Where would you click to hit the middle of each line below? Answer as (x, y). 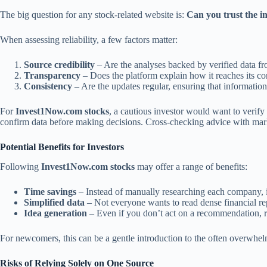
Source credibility (59, 65)
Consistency (48, 86)
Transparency (52, 76)
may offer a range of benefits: (191, 166)
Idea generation (55, 213)
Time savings (50, 191)
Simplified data (54, 202)
